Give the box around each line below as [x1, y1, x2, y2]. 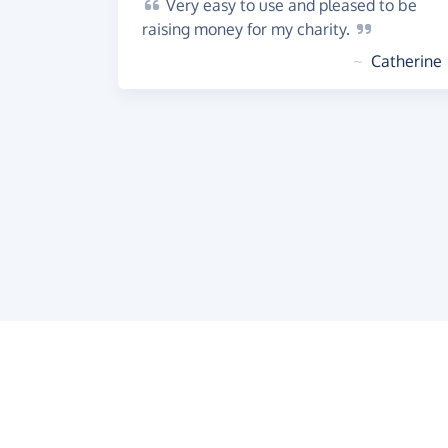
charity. [297, 19, 354, 39]
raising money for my [142, 19, 297, 39]
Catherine [371, 51, 442, 71]
